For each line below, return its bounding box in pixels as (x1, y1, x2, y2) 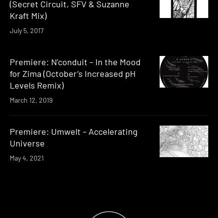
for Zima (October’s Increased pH (10, 68, 136, 79)
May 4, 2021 (10, 153, 44, 162)
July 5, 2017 (10, 26, 44, 35)
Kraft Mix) (10, 10, 47, 21)
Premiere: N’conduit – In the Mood (10, 56, 141, 67)
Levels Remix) (10, 79, 64, 91)
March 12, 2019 (10, 95, 53, 104)
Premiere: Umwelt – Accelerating (10, 126, 138, 137)
